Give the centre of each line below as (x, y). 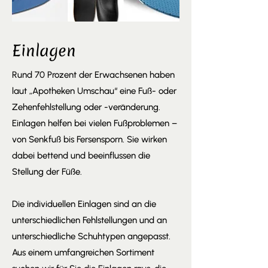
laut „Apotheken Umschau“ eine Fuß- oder (94, 91)
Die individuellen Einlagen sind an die (84, 204)
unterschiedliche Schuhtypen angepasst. (91, 236)
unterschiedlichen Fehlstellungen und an (89, 220)
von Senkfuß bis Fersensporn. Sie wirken (89, 139)
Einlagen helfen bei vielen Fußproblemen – (95, 123)
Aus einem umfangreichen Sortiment (83, 252)
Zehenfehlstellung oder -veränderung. (86, 107)
